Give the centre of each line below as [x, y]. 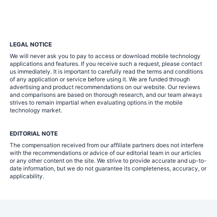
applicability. [27, 176]
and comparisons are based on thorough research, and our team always [106, 95]
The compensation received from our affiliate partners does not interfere [107, 145]
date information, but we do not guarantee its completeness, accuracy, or [108, 169]
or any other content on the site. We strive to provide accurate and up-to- [108, 161]
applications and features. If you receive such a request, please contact [106, 64]
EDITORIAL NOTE [34, 134]
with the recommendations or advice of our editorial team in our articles [105, 153]
